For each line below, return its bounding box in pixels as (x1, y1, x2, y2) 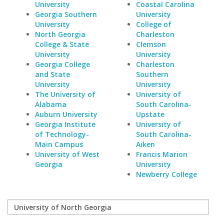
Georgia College (35, 59, 90, 69)
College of (135, 19, 171, 29)
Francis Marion (135, 149, 187, 159)
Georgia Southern (35, 9, 97, 19)
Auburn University (35, 109, 97, 119)
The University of (35, 89, 95, 99)
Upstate (135, 109, 164, 119)
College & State (35, 39, 89, 49)
